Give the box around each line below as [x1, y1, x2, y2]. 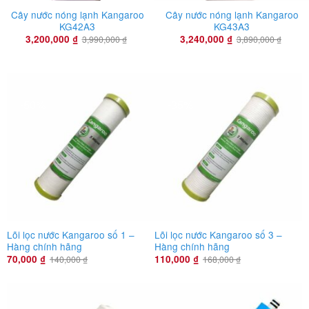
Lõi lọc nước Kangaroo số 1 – [7, 228, 134, 242]
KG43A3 [214, 19, 250, 33]
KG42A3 [59, 19, 95, 33]
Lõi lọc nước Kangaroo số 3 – [154, 228, 282, 242]
